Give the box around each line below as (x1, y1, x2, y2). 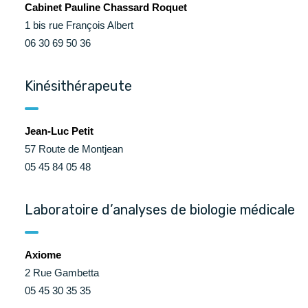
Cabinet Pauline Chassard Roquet (25, 1, 187, 13)
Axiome (25, 249, 61, 261)
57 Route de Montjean (25, 143, 123, 155)
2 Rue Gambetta (25, 267, 99, 278)
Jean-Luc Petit (25, 125, 93, 137)
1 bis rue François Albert (25, 19, 133, 31)
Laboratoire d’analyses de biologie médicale (25, 201, 295, 218)
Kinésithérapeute (25, 78, 132, 94)
